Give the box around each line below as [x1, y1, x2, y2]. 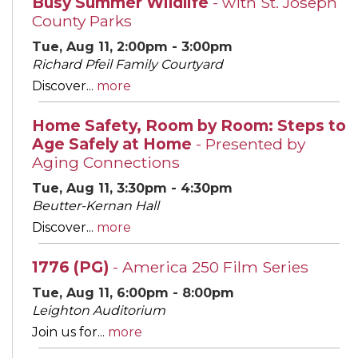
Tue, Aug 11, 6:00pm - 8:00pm [32, 284, 234, 300]
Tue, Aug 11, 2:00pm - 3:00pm [32, 38, 233, 54]
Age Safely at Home [32, 133, 192, 153]
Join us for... [32, 324, 108, 340]
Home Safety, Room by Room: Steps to [32, 115, 346, 135]
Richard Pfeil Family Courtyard [32, 56, 223, 72]
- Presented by [192, 133, 305, 153]
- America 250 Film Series [109, 257, 308, 276]
